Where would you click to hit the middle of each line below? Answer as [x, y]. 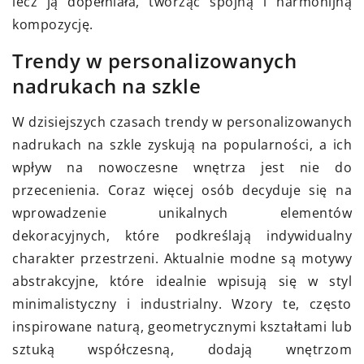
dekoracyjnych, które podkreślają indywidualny [182, 236]
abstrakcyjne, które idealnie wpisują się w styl [182, 282]
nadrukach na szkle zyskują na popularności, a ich [182, 145]
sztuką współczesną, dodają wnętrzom [182, 350]
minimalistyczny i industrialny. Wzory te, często [182, 304]
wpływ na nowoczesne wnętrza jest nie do [182, 168]
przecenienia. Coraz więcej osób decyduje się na [182, 191]
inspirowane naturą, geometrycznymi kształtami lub [182, 327]
